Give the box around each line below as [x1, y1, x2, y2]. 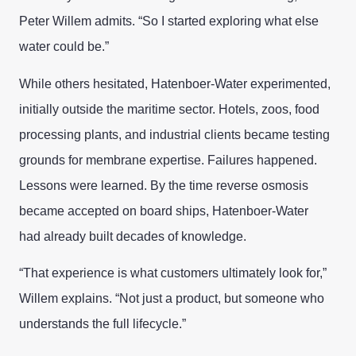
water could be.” [19, 40, 109, 54]
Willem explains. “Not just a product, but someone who [19, 292, 324, 306]
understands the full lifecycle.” [19, 317, 186, 331]
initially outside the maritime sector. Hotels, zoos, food [19, 102, 319, 116]
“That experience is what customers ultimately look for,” [19, 266, 327, 281]
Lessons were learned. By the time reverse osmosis [19, 178, 308, 192]
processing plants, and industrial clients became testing [19, 127, 330, 141]
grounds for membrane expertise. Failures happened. [19, 153, 317, 167]
